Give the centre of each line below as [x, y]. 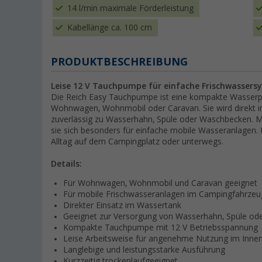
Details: [66, 164]
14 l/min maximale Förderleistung [130, 8]
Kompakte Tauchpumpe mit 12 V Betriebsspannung [161, 228]
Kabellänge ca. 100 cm [110, 28]
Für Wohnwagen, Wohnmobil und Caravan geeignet [160, 183]
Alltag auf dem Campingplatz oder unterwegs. [137, 142]
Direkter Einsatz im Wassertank [122, 206]
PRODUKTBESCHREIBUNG [119, 62]
